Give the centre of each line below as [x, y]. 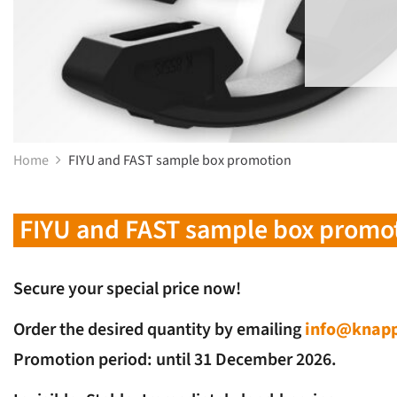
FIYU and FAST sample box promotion [181, 160]
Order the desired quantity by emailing [159, 329]
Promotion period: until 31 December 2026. [175, 359]
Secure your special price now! [127, 288]
